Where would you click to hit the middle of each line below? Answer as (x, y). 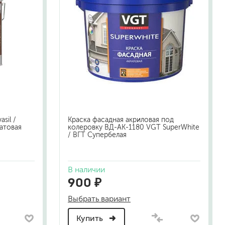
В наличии (86, 170)
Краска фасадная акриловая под (121, 120)
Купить (91, 218)
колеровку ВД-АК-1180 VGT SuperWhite (134, 128)
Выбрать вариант (99, 199)
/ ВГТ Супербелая (97, 135)
